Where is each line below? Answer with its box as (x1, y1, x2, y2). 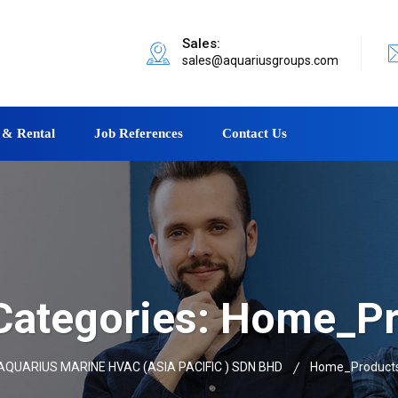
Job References (94, 125, 183, 140)
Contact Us (222, 125, 287, 140)
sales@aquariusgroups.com (182, 52, 338, 68)
